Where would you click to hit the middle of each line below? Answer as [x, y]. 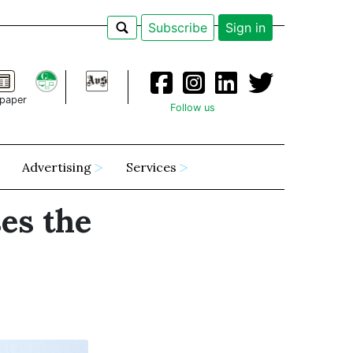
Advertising [56, 167]
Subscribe [177, 28]
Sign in [245, 28]
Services [151, 167]
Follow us [193, 108]
